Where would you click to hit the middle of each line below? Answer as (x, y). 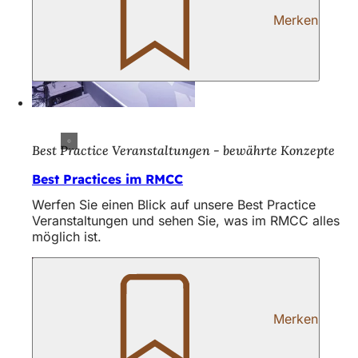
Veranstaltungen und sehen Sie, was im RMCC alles (186, 220)
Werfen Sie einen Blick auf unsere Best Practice (174, 204)
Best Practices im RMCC (107, 179)
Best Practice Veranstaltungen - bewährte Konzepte (183, 150)
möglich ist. (67, 236)
